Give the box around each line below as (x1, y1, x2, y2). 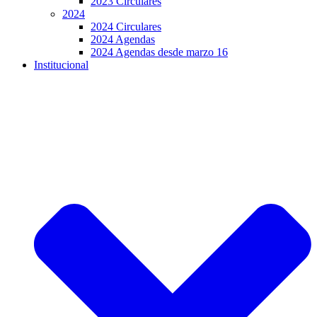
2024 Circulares (91, 21, 161, 33)
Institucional (34, 59, 88, 71)
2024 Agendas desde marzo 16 (91, 46, 228, 59)
